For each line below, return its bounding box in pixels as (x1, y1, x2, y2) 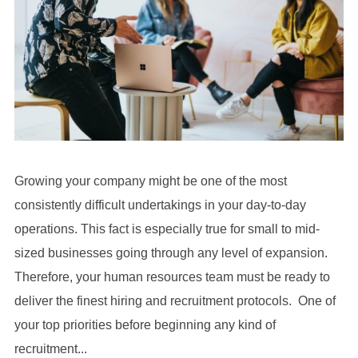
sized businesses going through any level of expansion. (14, 246, 328, 261)
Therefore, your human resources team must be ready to (14, 270, 330, 284)
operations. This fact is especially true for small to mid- (14, 222, 320, 237)
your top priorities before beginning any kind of (14, 318, 276, 332)
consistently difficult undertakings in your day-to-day (14, 198, 306, 213)
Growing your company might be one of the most (14, 174, 287, 189)
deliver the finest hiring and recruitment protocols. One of (14, 294, 336, 308)
